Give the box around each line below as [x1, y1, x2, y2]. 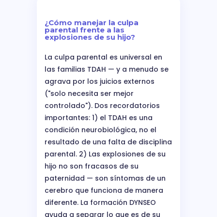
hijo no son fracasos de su [45, 161, 139, 171]
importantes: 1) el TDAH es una [45, 112, 153, 123]
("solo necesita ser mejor [45, 88, 134, 98]
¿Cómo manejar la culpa [45, 17, 139, 27]
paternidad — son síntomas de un [45, 173, 166, 183]
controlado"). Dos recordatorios [45, 100, 160, 110]
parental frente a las [45, 25, 124, 34]
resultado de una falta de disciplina [45, 137, 172, 147]
